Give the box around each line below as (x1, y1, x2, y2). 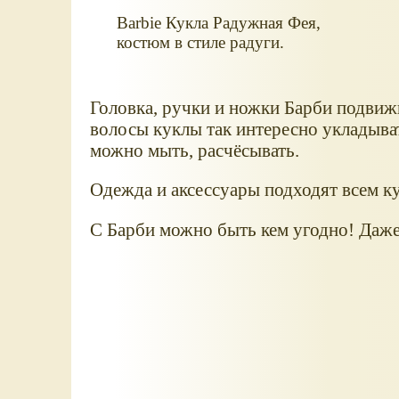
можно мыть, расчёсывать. (89, 139, 299, 160)
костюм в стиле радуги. (116, 32, 284, 52)
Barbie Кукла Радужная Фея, (116, 12, 321, 32)
